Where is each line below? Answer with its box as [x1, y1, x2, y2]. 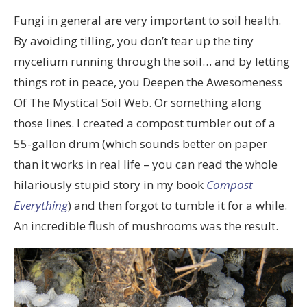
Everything [14, 197, 68, 213]
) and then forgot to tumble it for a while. [68, 197, 287, 213]
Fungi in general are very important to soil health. [14, 12, 281, 28]
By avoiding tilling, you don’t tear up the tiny [14, 32, 254, 49]
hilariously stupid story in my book [14, 176, 206, 193]
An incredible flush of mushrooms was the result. [14, 217, 278, 234]
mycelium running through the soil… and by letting [14, 53, 290, 69]
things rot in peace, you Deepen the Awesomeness [14, 73, 282, 90]
